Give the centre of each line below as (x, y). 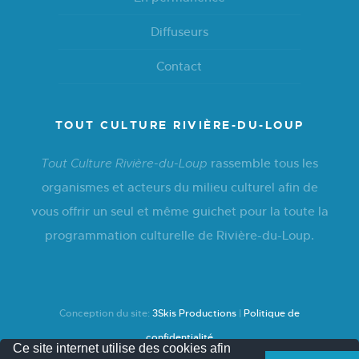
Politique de (272, 313)
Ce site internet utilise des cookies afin (122, 348)
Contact (179, 66)
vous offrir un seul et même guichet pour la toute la (179, 211)
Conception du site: (106, 313)
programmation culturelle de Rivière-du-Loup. (179, 235)
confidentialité (179, 337)
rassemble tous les (263, 163)
